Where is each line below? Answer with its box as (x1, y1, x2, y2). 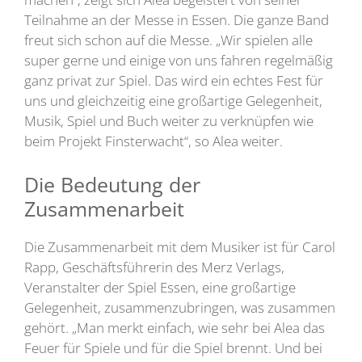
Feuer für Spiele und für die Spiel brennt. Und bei (24, 338, 322, 357)
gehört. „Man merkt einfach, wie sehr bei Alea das (24, 318, 325, 337)
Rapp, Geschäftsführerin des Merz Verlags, (24, 257, 284, 276)
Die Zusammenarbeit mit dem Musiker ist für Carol (24, 237, 335, 256)
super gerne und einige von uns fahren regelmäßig (24, 51, 333, 70)
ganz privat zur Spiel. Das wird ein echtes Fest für (24, 71, 323, 90)
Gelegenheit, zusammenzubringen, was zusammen (24, 297, 335, 317)
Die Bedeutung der (24, 170, 200, 198)
